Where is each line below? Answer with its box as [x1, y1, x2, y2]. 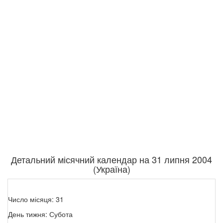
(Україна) [93, 162, 130, 176]
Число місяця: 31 [8, 194, 64, 205]
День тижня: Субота [8, 209, 73, 220]
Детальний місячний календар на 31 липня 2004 [11, 153, 212, 166]
